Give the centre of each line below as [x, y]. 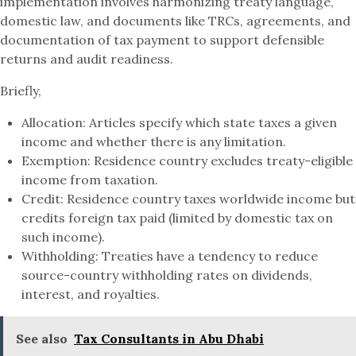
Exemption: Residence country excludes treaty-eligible [188, 161]
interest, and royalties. [91, 294]
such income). [64, 237]
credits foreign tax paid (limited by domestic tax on [178, 218]
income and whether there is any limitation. [154, 141]
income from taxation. [90, 180]
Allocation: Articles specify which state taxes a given [180, 122]
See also [42, 339]
